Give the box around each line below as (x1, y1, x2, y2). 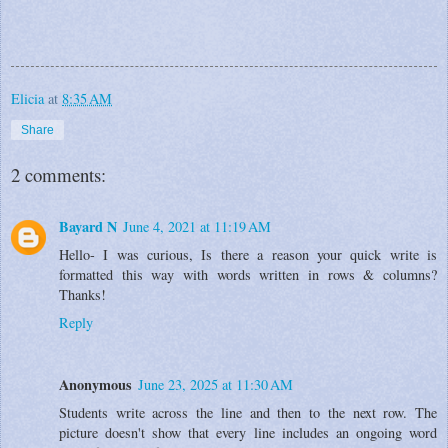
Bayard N (59, 215, 117, 237)
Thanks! (59, 284, 106, 304)
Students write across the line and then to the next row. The (59, 402, 437, 422)
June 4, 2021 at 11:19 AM (123, 216, 271, 236)
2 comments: (11, 161, 106, 187)
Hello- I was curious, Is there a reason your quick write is (59, 244, 437, 264)
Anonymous (59, 373, 132, 395)
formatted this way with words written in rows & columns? (59, 264, 437, 284)
